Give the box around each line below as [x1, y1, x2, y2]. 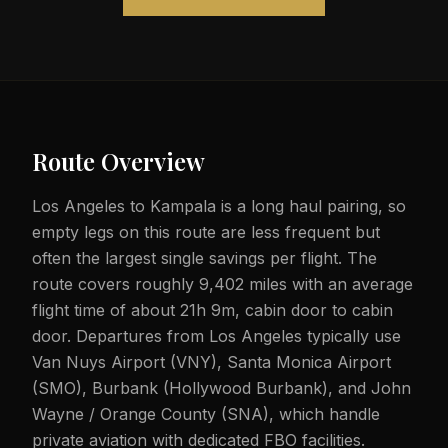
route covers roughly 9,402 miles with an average [32, 274, 413, 294]
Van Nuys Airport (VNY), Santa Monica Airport [32, 352, 391, 372]
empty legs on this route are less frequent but [32, 222, 380, 242]
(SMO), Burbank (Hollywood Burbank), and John [32, 378, 411, 398]
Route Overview [32, 145, 205, 177]
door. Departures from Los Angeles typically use [32, 326, 401, 346]
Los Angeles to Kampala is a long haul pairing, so [32, 196, 406, 216]
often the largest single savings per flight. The [32, 248, 377, 268]
